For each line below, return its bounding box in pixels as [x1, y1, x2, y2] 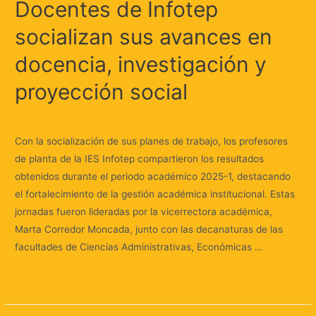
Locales [113, 110, 149, 122]
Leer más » [15, 274, 66, 286]
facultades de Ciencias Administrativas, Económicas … [15, 241, 263, 253]
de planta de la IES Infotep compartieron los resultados [15, 153, 265, 165]
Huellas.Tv [176, 110, 224, 122]
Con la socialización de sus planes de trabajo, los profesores [15, 135, 288, 147]
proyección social [15, 78, 188, 104]
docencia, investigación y [15, 51, 267, 77]
